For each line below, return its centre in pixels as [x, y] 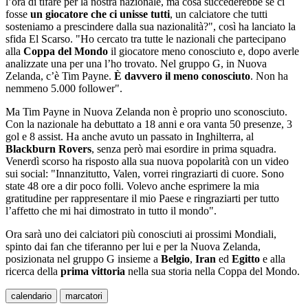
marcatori [84, 296]
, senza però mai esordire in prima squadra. [184, 149]
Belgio [175, 259]
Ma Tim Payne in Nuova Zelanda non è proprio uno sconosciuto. [146, 112]
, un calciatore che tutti [219, 14]
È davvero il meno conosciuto [182, 76]
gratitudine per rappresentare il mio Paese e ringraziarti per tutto [142, 199]
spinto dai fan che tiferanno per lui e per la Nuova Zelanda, [133, 247]
